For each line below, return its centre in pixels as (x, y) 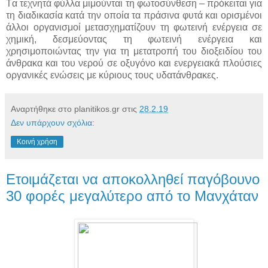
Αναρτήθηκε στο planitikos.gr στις (75, 109)
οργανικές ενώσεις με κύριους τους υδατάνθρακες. (113, 75)
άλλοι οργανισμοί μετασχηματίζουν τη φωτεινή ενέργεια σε (134, 28)
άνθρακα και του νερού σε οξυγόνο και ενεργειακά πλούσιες (134, 63)
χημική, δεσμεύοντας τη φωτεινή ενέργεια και (134, 39)
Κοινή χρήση (37, 142)
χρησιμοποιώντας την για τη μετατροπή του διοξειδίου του (134, 51)
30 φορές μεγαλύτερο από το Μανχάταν (132, 196)
